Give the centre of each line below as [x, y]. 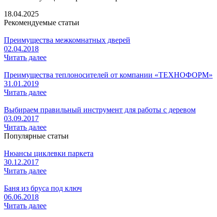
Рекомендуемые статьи [42, 22]
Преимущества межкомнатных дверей [67, 40]
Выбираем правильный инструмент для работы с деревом [100, 109]
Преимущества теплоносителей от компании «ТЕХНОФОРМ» [108, 75]
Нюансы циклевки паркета [49, 153]
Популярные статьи [36, 136]
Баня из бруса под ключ [43, 188]
